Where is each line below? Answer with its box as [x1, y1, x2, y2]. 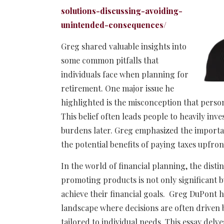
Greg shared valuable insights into [61, 40, 186, 51]
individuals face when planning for [61, 68, 188, 79]
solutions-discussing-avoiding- [61, 5, 182, 16]
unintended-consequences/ [61, 19, 166, 30]
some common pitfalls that [61, 54, 158, 65]
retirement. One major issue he [61, 82, 174, 93]
